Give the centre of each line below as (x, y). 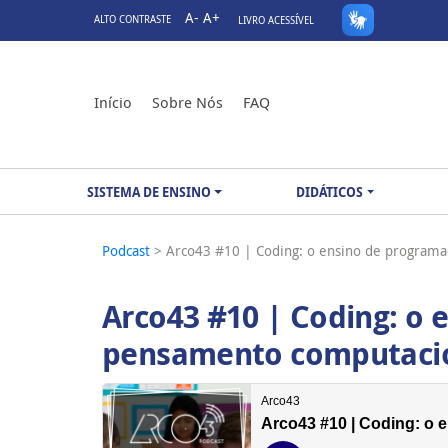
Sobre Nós (187, 102)
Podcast (128, 250)
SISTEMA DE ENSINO (149, 191)
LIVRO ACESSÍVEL (276, 20)
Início (113, 102)
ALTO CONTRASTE (132, 19)
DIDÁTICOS (330, 191)
